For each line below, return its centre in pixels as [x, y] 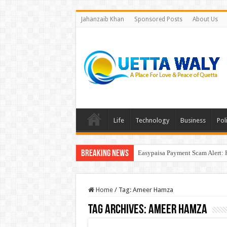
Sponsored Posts [158, 19]
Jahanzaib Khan [102, 19]
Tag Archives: [118, 210]
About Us [205, 19]
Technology [152, 120]
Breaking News [105, 154]
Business [193, 120]
